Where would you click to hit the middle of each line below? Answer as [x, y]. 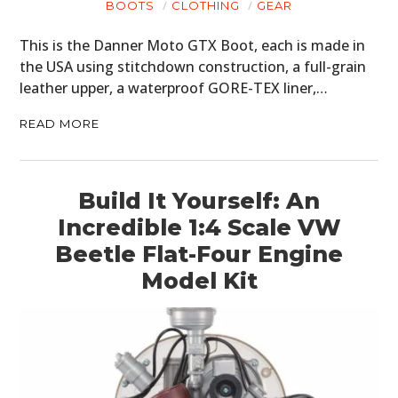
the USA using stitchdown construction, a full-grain [193, 67]
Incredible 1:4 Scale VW [199, 228]
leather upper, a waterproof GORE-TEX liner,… [174, 88]
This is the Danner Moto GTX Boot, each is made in [193, 46]
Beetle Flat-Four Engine [199, 255]
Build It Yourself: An [199, 201]
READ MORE [60, 124]
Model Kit [199, 281]
